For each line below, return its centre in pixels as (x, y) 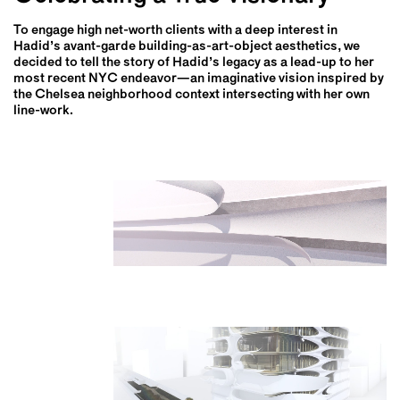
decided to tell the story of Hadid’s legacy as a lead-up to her (194, 62)
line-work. (43, 111)
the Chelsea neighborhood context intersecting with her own (192, 95)
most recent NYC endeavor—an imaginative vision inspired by (199, 79)
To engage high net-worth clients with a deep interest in (175, 30)
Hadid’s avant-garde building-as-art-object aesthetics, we (187, 46)
